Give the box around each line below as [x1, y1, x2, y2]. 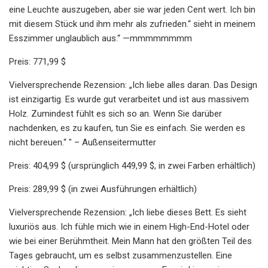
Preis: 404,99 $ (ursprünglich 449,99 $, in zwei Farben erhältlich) [9, 160, 255, 171]
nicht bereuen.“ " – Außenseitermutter [9, 136, 156, 148]
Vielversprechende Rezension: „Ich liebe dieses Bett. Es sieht [9, 206, 246, 218]
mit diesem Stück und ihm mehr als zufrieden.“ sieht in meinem [9, 18, 255, 29]
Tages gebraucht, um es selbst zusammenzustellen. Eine [9, 249, 232, 261]
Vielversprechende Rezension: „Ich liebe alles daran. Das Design [9, 79, 257, 90]
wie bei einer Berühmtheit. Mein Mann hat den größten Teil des [9, 235, 252, 246]
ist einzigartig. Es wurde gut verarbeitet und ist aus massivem [9, 93, 249, 105]
